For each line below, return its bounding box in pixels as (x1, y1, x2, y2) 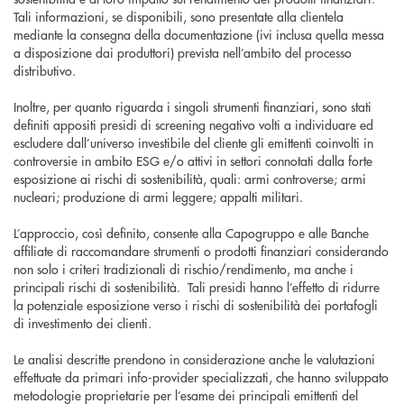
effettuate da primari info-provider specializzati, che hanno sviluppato (14, 368, 389, 386)
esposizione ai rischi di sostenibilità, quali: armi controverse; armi (14, 170, 366, 188)
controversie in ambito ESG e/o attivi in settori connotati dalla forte (14, 151, 372, 170)
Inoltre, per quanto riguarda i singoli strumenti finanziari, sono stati (14, 97, 372, 115)
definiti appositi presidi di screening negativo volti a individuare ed (14, 115, 373, 133)
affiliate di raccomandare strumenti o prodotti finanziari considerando (14, 242, 389, 260)
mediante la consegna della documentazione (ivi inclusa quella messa (14, 25, 384, 43)
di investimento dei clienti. (14, 314, 155, 332)
